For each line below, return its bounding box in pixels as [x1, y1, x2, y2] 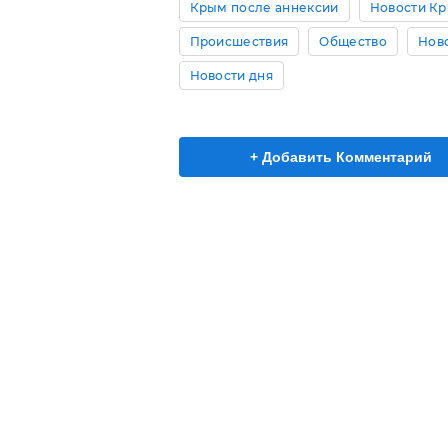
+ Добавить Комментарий [250, 148, 432, 165]
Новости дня [189, 67, 274, 83]
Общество [319, 33, 387, 49]
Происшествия [189, 33, 289, 49]
